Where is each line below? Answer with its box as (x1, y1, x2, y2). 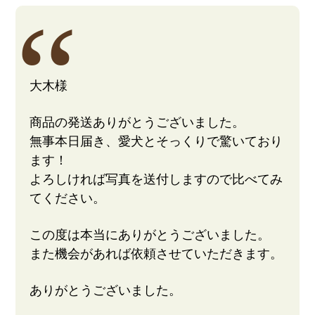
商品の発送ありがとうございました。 (30, 114, 245, 129)
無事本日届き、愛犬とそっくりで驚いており (30, 133, 283, 148)
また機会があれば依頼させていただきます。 (30, 245, 283, 261)
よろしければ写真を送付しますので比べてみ (30, 171, 283, 186)
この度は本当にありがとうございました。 (30, 226, 271, 242)
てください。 (30, 190, 106, 205)
